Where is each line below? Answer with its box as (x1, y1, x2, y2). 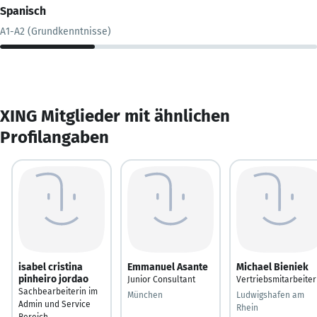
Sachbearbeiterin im (18, 286, 98, 296)
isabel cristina (18, 260, 83, 273)
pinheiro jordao (18, 272, 88, 285)
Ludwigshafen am (236, 289, 304, 300)
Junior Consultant (127, 274, 195, 284)
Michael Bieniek (236, 260, 309, 273)
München (127, 289, 163, 300)
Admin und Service (18, 299, 91, 309)
